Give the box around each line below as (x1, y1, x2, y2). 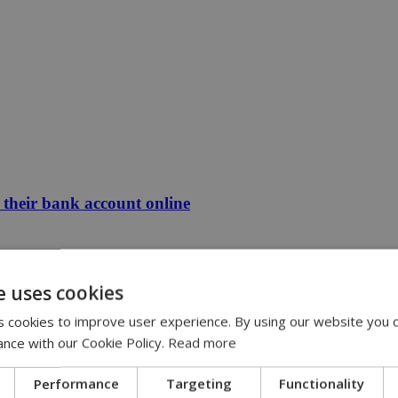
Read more (168, 333, 236, 352)
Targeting (166, 374, 232, 393)
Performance (33, 374, 119, 393)
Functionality (279, 374, 365, 393)
